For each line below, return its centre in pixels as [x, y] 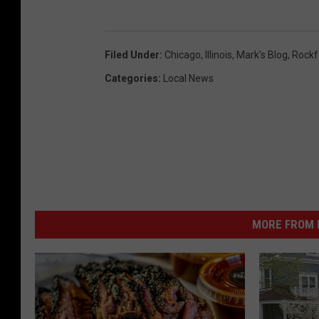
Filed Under [132, 54]
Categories [131, 78]
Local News [188, 78]
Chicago [183, 54]
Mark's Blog [262, 54]
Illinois [219, 54]
